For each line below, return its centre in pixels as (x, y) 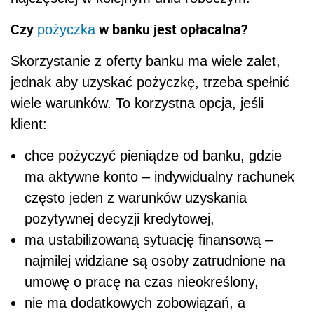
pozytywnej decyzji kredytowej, (120, 219)
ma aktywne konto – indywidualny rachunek (159, 177)
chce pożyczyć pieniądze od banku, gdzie (153, 156)
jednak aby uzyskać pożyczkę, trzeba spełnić (150, 82)
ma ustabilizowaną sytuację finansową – (149, 240)
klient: (29, 124)
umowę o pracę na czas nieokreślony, (142, 282)
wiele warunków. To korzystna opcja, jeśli (137, 103)
